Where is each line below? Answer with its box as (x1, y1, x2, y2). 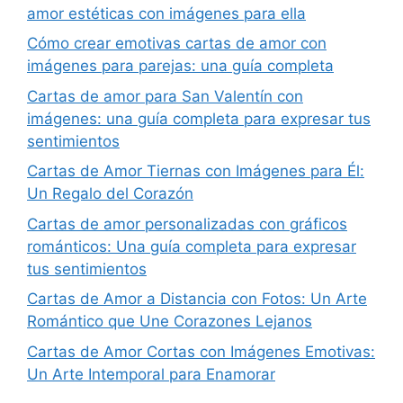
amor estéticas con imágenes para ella (27, 4, 306, 22)
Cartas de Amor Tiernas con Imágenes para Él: (27, 162, 364, 180)
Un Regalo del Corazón (27, 184, 193, 202)
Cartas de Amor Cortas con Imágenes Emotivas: (27, 342, 375, 361)
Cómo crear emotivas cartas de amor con (27, 34, 327, 52)
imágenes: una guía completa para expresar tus (27, 109, 371, 128)
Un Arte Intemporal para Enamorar (27, 364, 275, 383)
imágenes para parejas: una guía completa (27, 57, 334, 75)
